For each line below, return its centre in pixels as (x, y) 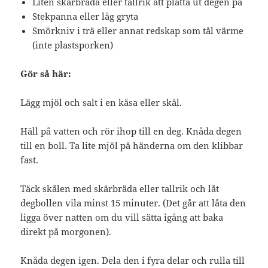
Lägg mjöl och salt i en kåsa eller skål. (101, 102)
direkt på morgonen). (66, 231)
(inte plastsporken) (73, 45)
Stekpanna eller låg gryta (86, 16)
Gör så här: (46, 73)
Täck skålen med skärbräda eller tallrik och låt (120, 188)
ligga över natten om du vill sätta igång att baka (122, 217)
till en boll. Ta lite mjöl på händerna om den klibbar (132, 145)
